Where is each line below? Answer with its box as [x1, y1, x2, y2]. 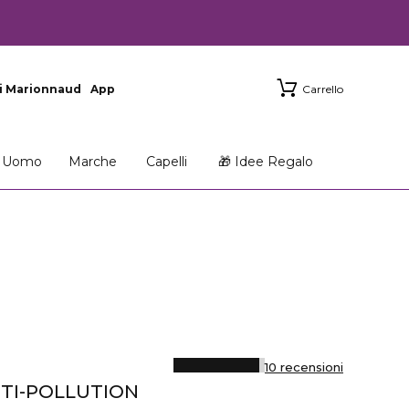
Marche [68, 153, 117, 170]
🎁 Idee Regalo [218, 153, 314, 170]
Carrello [302, 82, 343, 96]
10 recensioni [265, 360, 343, 374]
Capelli [145, 153, 187, 170]
